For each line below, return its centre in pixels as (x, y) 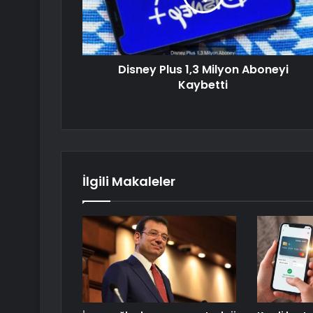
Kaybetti (203, 85)
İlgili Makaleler (129, 182)
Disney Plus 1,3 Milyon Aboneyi (203, 70)
